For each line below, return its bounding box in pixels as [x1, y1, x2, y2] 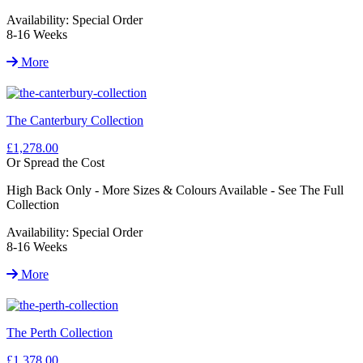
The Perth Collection [6, 325, 113, 340]
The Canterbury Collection [6, 113, 143, 127]
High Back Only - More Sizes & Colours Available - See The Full [6, 182, 344, 197]
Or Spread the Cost [6, 155, 105, 169]
